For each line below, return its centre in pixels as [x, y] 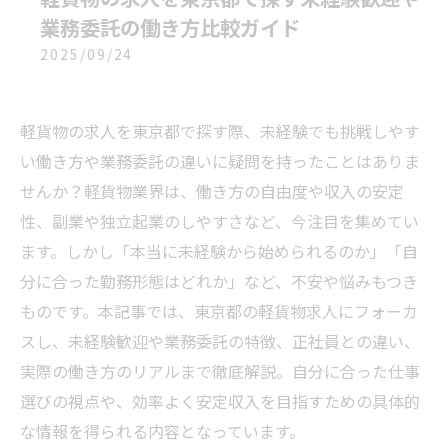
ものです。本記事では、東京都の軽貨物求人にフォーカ [219, 311]
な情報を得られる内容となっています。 [162, 431]
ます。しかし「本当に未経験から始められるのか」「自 [219, 251]
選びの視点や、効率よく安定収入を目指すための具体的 [220, 401]
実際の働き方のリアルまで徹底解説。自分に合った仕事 [220, 371]
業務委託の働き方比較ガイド [170, 27]
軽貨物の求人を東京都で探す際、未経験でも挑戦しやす [220, 131]
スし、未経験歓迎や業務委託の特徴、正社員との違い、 [220, 341]
